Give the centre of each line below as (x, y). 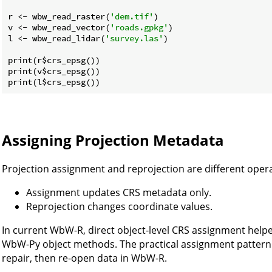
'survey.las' (134, 38)
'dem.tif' (132, 16)
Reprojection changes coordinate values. (119, 206)
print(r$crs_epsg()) (54, 60)
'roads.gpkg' (139, 27)
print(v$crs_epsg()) (54, 71)
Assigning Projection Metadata (113, 140)
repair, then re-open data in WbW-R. (84, 258)
